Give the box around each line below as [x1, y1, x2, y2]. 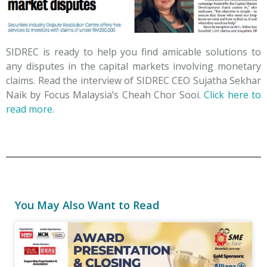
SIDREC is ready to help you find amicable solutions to [6, 45, 261, 58]
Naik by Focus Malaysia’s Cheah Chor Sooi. [6, 88, 204, 101]
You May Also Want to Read [15, 197, 159, 212]
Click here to [204, 88, 262, 101]
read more [6, 102, 52, 116]
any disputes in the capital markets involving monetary [6, 59, 261, 73]
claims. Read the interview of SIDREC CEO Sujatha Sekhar [6, 73, 261, 87]
